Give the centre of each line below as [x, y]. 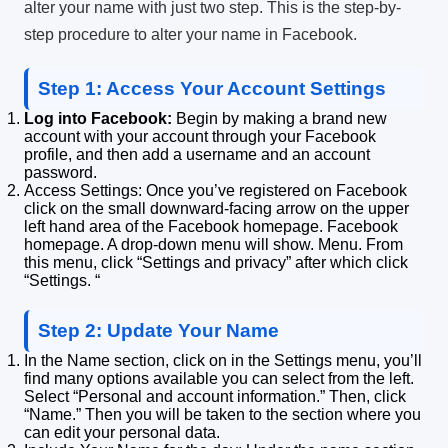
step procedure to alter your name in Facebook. [190, 34]
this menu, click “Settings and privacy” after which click [216, 262]
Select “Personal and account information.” [174, 396]
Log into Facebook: [98, 118]
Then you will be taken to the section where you [253, 414]
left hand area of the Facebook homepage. [173, 226]
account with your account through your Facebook [200, 136]
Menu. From [360, 244]
